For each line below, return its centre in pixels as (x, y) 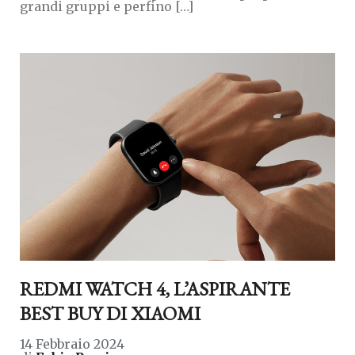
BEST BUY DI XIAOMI (110, 314)
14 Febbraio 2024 (72, 344)
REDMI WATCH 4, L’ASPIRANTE (155, 289)
